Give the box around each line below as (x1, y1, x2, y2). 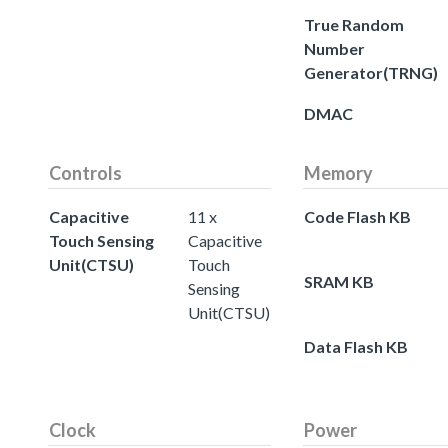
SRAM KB (304, 271, 374, 291)
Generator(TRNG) (304, 62, 438, 82)
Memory (304, 161, 373, 184)
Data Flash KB (304, 336, 408, 356)
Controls (49, 161, 122, 184)
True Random (304, 14, 404, 34)
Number (304, 38, 365, 58)
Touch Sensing (49, 230, 154, 250)
